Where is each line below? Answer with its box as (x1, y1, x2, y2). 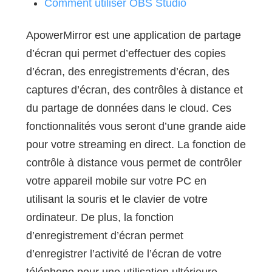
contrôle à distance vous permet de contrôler (25, 157, 242, 169)
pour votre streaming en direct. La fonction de (25, 138, 246, 151)
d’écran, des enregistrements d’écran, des (25, 66, 229, 78)
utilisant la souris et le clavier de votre (25, 193, 208, 206)
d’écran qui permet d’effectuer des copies (25, 47, 226, 60)
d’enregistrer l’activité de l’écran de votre (25, 248, 222, 260)
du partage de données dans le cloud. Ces (25, 102, 231, 115)
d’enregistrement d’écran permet (25, 229, 183, 242)
